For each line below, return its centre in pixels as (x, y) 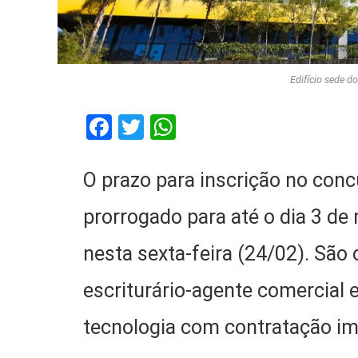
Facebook (165, 127)
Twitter (184, 127)
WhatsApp (234, 127)
